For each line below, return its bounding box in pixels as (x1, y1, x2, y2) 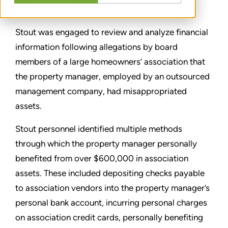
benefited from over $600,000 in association (15, 153, 188, 163)
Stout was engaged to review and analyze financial (15, 26, 208, 37)
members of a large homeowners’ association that (15, 56, 205, 67)
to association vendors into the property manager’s (15, 182, 210, 193)
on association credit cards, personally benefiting (15, 212, 203, 222)
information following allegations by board (15, 41, 178, 52)
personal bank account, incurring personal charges (15, 197, 207, 208)
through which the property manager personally (15, 138, 197, 149)
